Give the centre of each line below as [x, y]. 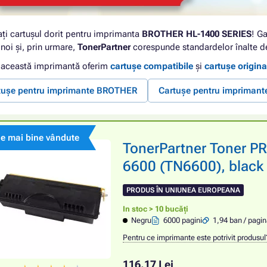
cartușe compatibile [152, 66]
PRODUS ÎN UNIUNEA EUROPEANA [183, 190]
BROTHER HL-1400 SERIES [197, 34]
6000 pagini [183, 221]
